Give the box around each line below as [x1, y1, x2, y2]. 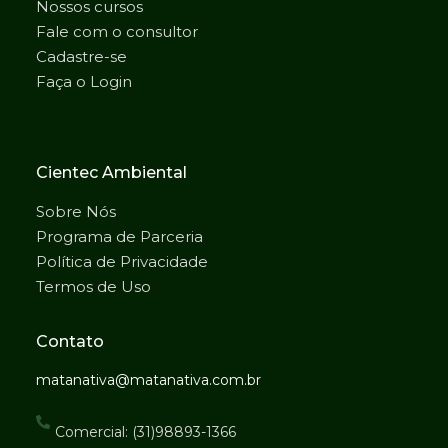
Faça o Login [36, 71, 132, 91]
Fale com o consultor [36, 21, 198, 41]
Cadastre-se [36, 46, 127, 66]
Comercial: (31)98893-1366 [55, 423, 236, 442]
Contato [36, 331, 104, 351]
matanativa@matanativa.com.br [36, 370, 261, 389]
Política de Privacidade [36, 251, 208, 271]
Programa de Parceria [36, 226, 203, 246]
